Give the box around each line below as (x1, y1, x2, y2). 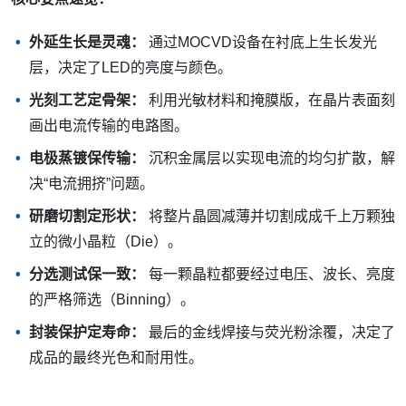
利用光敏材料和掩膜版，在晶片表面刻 (145, 92, 395, 108)
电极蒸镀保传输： (29, 150, 145, 166)
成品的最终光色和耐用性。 (29, 350, 203, 365)
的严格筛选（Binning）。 (29, 292, 195, 307)
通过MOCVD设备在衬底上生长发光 (145, 34, 377, 50)
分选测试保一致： (29, 266, 145, 282)
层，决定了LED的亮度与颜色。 (29, 60, 232, 75)
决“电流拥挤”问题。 (29, 176, 154, 191)
